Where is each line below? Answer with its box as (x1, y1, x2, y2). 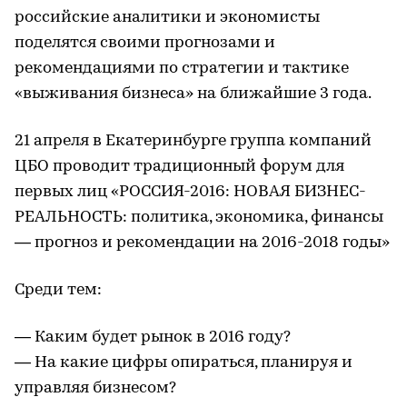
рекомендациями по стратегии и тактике (15, 60, 349, 77)
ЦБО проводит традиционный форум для (15, 158, 344, 175)
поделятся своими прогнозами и (15, 35, 275, 52)
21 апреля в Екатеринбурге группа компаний (15, 133, 372, 150)
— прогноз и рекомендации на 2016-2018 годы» (15, 234, 390, 252)
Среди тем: (15, 282, 102, 299)
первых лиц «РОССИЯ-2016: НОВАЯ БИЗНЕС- (15, 184, 366, 201)
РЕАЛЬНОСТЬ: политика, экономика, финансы (15, 209, 383, 226)
